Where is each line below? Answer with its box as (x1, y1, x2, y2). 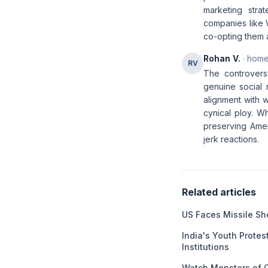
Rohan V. (203, 53, 240, 63)
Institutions (182, 242, 229, 252)
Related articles (182, 186, 256, 198)
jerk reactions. (203, 134, 259, 144)
